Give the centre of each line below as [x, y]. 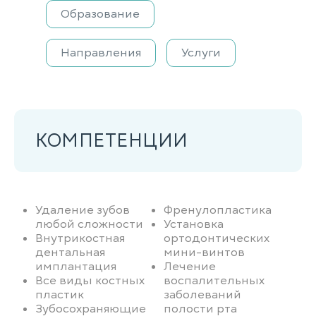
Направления [101, 53]
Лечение [190, 267]
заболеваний [202, 295]
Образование [100, 14]
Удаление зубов [83, 210]
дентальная [70, 253]
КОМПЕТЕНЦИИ [112, 140]
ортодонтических [217, 238]
